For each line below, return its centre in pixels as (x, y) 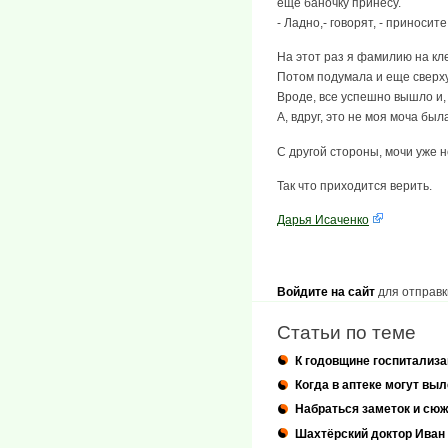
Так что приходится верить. (354, 186)
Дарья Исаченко (323, 220)
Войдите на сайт (326, 291)
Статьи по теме (346, 332)
